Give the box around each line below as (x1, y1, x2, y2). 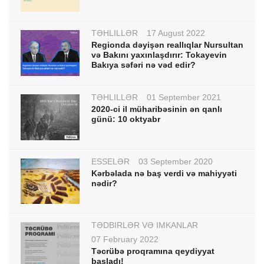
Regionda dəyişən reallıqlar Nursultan (91, 40, 243, 50)
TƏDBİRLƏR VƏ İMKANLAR (91, 220, 198, 230)
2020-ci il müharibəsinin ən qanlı (91, 104, 222, 114)
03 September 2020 (138, 156, 213, 166)
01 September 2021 (147, 92, 221, 102)
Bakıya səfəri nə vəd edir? (91, 60, 196, 70)
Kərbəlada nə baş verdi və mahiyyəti (91, 168, 237, 178)
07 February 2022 (91, 235, 159, 245)
